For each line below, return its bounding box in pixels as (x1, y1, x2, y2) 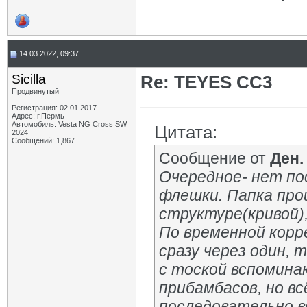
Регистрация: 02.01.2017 (12, 103, 97, 112)
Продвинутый (12, 87, 59, 95)
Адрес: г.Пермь (12, 112, 64, 120)
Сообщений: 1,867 (12, 136, 75, 145)
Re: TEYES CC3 (140, 72, 272, 93)
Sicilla (12, 72, 46, 86)
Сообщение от (159, 149, 270, 167)
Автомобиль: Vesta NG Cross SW (12, 120, 127, 128)
